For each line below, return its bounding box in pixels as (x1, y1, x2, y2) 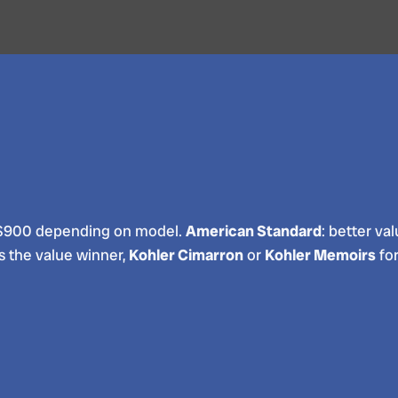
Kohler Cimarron (129, 245, 243, 265)
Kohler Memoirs (265, 245, 376, 265)
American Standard (186, 221, 322, 241)
